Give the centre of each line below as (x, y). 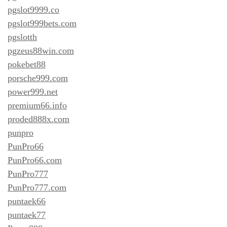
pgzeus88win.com (41, 50)
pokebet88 (27, 64)
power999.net (33, 91)
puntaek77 (27, 215)
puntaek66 (27, 201)
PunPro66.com (35, 160)
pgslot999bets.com (42, 23)
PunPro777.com (37, 187)
